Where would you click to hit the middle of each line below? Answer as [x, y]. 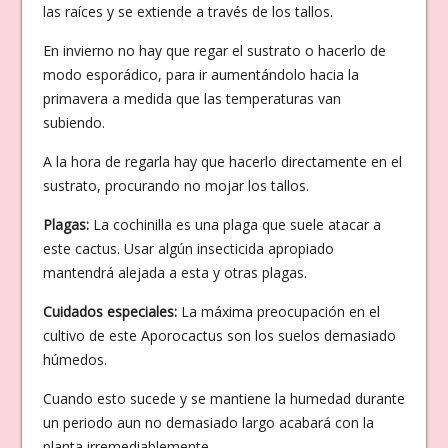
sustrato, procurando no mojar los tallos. [175, 185]
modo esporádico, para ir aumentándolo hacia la [200, 74]
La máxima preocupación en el [278, 311]
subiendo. [73, 122]
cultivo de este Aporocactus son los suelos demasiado [219, 335]
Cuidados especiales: [109, 311]
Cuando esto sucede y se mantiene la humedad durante [223, 398]
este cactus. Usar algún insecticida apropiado [188, 248]
